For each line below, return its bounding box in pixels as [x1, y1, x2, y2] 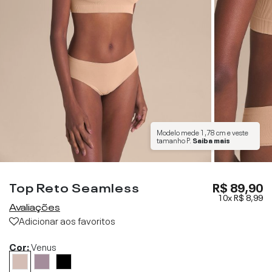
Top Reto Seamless [9, 177, 140, 195]
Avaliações [9, 199, 60, 213]
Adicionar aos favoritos [19, 212, 115, 227]
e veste [226, 126, 248, 137]
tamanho [157, 134, 186, 145]
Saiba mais [192, 134, 230, 145]
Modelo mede [157, 126, 200, 137]
